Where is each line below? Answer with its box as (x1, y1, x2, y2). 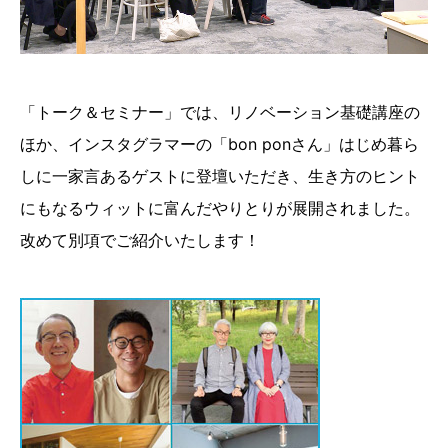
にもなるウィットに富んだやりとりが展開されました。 (20, 197, 420, 218)
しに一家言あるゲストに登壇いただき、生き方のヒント (20, 165, 420, 186)
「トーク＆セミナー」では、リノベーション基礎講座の (20, 101, 420, 122)
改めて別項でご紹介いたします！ (20, 229, 260, 250)
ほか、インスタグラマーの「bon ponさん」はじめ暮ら (20, 133, 419, 154)
